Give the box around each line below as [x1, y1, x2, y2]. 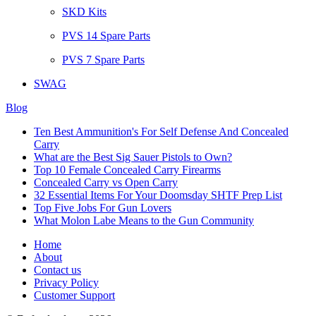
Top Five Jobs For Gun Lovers [34, 201, 171, 214]
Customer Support [34, 288, 115, 301]
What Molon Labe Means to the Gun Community [34, 214, 254, 226]
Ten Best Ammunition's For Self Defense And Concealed [34, 125, 288, 138]
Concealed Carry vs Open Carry [34, 176, 178, 188]
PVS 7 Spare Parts [62, 53, 145, 66]
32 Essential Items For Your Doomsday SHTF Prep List [34, 188, 282, 201]
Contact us [34, 263, 81, 276]
